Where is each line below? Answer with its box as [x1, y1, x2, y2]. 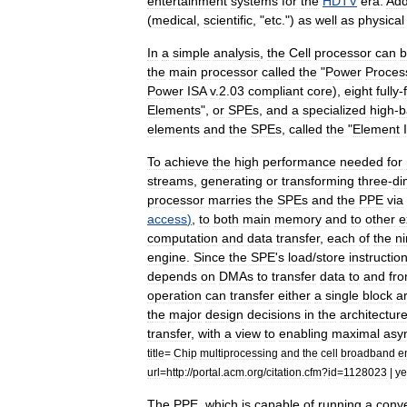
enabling [279, 326, 328, 341]
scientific [203, 13, 253, 27]
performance [263, 154, 336, 169]
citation [266, 366, 302, 378]
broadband [341, 347, 395, 359]
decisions [247, 307, 301, 322]
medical [152, 13, 196, 27]
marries [208, 193, 252, 207]
